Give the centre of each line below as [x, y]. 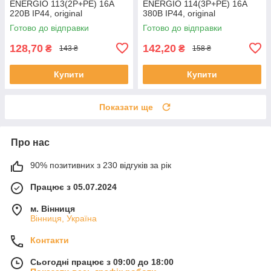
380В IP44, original [179, 13]
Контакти [50, 240]
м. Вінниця [53, 208]
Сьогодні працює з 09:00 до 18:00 [102, 262]
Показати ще [126, 107]
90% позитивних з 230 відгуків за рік [101, 165]
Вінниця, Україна [64, 218]
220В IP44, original [46, 13]
